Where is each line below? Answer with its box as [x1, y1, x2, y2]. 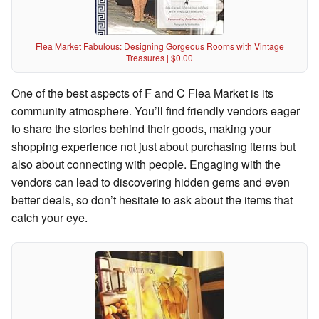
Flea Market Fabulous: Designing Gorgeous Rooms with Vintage [35, 39, 284, 52]
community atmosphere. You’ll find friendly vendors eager [11, 102, 300, 119]
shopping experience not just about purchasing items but [11, 137, 296, 155]
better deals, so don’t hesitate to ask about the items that [11, 191, 293, 208]
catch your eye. [11, 209, 88, 226]
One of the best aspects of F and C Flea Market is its [11, 84, 273, 101]
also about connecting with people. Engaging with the [11, 155, 281, 172]
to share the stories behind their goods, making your [11, 120, 271, 137]
